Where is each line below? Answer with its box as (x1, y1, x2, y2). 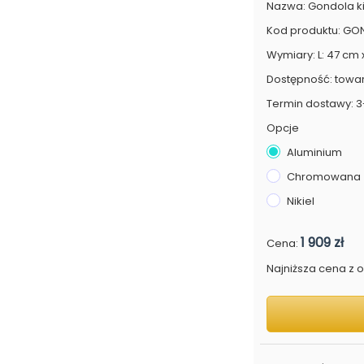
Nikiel (287, 193, 315, 209)
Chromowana (287, 169, 362, 184)
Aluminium (287, 145, 343, 160)
